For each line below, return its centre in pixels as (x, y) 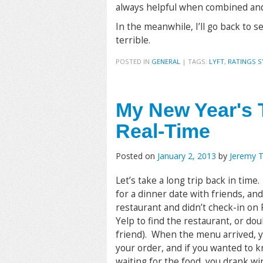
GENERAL (166, 62)
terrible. (133, 41)
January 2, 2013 (187, 156)
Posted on (136, 156)
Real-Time (163, 131)
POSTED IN (134, 62)
